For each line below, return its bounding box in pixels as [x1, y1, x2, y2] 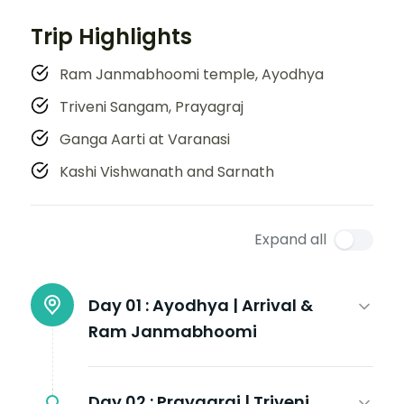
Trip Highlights [31, 21, 192, 51]
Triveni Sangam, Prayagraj [60, 96, 243, 117]
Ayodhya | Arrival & [152, 293, 313, 317]
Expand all [254, 228, 326, 250]
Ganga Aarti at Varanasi [60, 128, 230, 150]
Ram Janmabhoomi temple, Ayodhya [60, 63, 324, 85]
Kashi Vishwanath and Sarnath [60, 161, 274, 182]
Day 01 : [88, 293, 149, 317]
